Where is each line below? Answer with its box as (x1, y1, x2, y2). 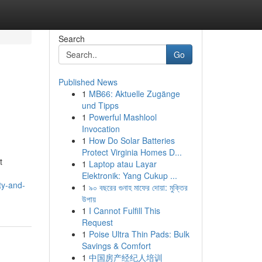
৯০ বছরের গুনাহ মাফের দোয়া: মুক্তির (88, 181, 188, 193)
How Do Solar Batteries (88, 135, 175, 146)
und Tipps (81, 99, 119, 111)
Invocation (81, 123, 120, 135)
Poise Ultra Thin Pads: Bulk (88, 228, 189, 240)
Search (58, 33, 85, 44)
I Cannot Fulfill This (88, 205, 160, 216)
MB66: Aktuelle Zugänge (88, 88, 180, 99)
